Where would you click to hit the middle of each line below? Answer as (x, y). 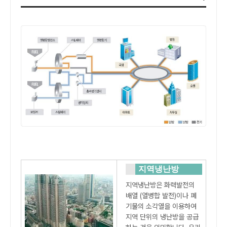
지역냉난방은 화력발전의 (160, 185)
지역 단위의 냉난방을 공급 (162, 217)
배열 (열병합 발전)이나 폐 (161, 196)
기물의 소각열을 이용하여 (161, 206)
